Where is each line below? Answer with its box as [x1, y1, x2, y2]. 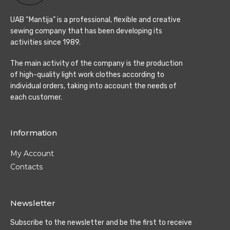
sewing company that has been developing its [10, 27, 162, 36]
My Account [10, 149, 54, 159]
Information [10, 128, 57, 138]
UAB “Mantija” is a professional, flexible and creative [10, 15, 181, 25]
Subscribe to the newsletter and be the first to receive [10, 218, 192, 227]
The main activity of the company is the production [10, 59, 183, 68]
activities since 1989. [10, 38, 81, 47]
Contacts [10, 162, 43, 172]
